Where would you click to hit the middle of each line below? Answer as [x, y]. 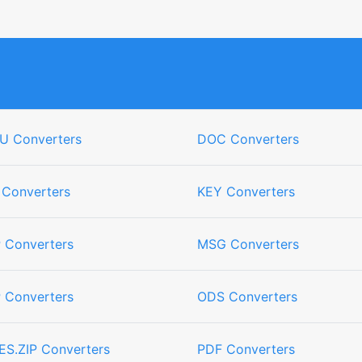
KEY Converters [246, 192]
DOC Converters [248, 139]
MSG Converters [248, 244]
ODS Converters [247, 297]
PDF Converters [246, 349]
